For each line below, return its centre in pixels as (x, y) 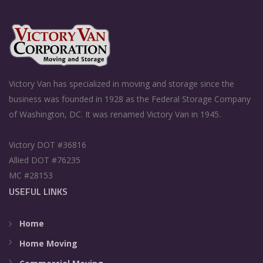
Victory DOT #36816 (48, 144)
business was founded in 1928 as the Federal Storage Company (130, 99)
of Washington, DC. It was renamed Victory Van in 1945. (115, 114)
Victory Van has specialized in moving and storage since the (122, 83)
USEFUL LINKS (38, 191)
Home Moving (48, 243)
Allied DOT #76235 (45, 160)
